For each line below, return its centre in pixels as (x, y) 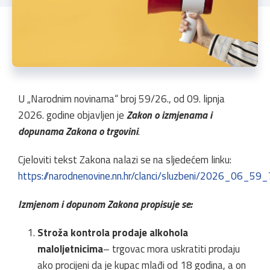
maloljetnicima (70, 249)
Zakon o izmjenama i (169, 115)
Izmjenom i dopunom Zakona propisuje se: (105, 204)
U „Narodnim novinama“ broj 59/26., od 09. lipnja (121, 99)
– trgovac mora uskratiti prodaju (171, 249)
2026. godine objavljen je (72, 115)
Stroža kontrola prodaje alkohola (113, 233)
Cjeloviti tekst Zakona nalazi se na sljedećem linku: (125, 160)
